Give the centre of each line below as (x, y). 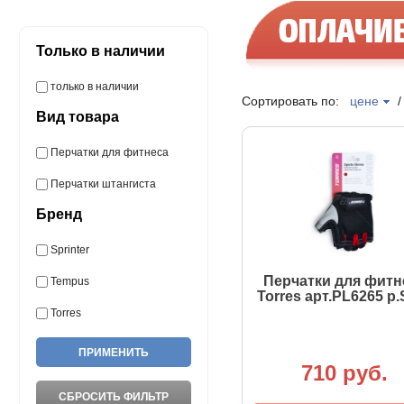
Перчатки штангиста (103, 184)
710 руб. (344, 372)
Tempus (69, 281)
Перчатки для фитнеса (109, 152)
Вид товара (77, 117)
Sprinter (69, 250)
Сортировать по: (295, 101)
